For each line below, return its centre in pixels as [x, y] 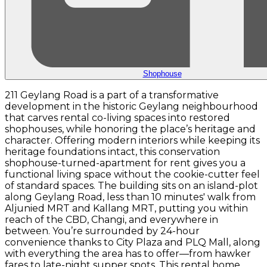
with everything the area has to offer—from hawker [128, 254]
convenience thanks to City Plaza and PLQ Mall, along [133, 243]
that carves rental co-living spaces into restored [117, 118]
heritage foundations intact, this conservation [112, 152]
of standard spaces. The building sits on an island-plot [131, 186]
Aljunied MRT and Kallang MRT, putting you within [126, 209]
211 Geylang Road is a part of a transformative [112, 95]
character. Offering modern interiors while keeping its [132, 141]
